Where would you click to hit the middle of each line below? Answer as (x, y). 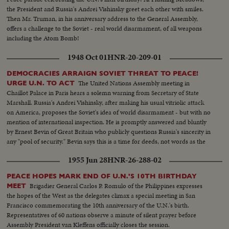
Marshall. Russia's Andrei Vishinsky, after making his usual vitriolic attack (106, 102)
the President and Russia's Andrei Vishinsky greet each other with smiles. (105, 9)
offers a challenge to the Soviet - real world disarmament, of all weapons (105, 28)
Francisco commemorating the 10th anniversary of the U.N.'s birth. (98, 205)
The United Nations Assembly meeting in (134, 83)
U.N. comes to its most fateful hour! (56, 151)
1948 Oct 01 (87, 57)
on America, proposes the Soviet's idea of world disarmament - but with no (109, 112)
